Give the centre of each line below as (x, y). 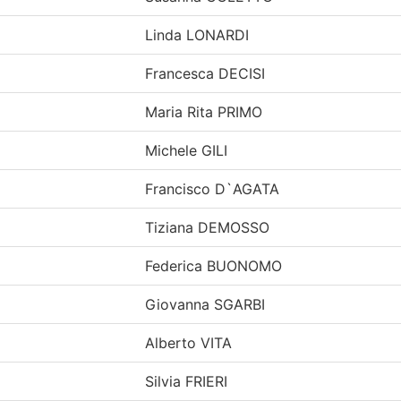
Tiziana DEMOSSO (207, 227)
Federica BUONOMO (213, 265)
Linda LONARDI (197, 34)
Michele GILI (186, 150)
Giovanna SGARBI (205, 304)
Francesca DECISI (205, 73)
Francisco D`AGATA (212, 188)
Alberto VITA (188, 342)
